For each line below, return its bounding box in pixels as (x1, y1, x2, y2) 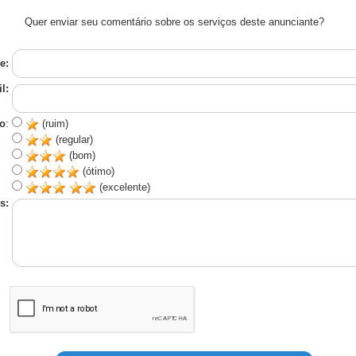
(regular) (52, 133, 93, 145)
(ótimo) (79, 165, 114, 177)
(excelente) (95, 181, 150, 193)
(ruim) (38, 118, 68, 130)
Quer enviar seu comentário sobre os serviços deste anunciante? (25, 16, 324, 28)
